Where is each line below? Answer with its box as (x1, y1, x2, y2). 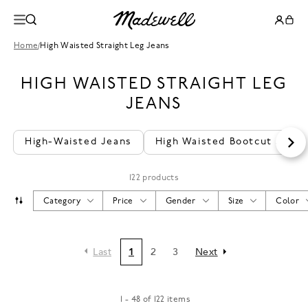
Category (43, 197, 80, 206)
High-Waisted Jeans (25, 137, 132, 147)
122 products (129, 174, 179, 182)
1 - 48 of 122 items (120, 296, 190, 304)
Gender (165, 197, 196, 206)
